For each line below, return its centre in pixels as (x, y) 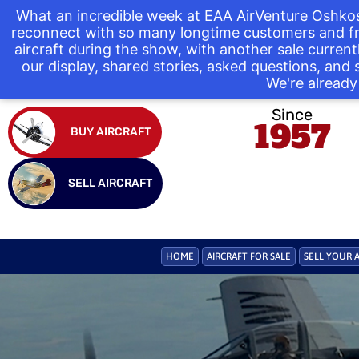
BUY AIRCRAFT (111, 132)
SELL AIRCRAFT (110, 183)
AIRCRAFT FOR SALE (248, 256)
